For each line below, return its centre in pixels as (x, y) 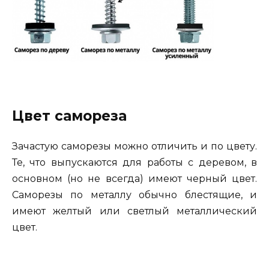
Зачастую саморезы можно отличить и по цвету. (134, 147)
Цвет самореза (69, 116)
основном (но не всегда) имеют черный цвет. (134, 179)
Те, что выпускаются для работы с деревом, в (134, 163)
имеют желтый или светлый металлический (134, 211)
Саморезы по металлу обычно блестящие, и (134, 195)
